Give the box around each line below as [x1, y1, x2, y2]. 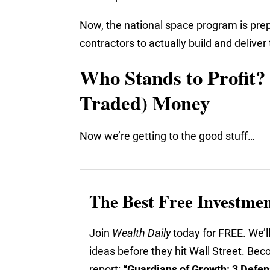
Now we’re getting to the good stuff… [80, 130, 255, 143]
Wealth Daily [112, 227, 171, 240]
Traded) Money [80, 88, 210, 118]
